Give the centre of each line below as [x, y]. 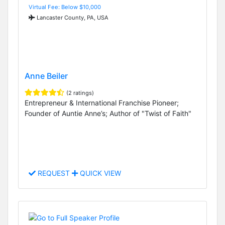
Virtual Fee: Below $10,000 [65, 7]
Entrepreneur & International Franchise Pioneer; [102, 102]
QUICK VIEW [99, 173]
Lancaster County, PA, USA [72, 17]
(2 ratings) [80, 93]
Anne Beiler [46, 76]
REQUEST [54, 173]
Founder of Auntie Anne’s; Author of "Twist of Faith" [108, 113]
